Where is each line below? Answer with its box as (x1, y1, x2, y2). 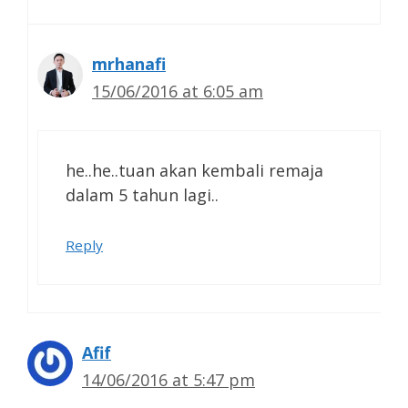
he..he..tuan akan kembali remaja (66, 159, 323, 182)
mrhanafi (92, 53, 166, 76)
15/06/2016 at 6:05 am (92, 80, 263, 103)
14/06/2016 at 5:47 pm (82, 369, 255, 392)
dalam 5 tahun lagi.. (66, 184, 219, 207)
